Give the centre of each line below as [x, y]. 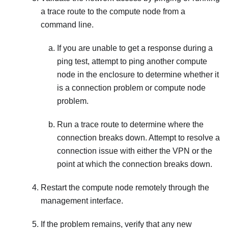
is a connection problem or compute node [131, 88]
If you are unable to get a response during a [135, 48]
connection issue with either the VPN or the [135, 151]
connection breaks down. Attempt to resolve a [138, 138]
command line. [67, 25]
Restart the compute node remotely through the [125, 188]
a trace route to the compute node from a [113, 12]
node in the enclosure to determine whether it [138, 75]
